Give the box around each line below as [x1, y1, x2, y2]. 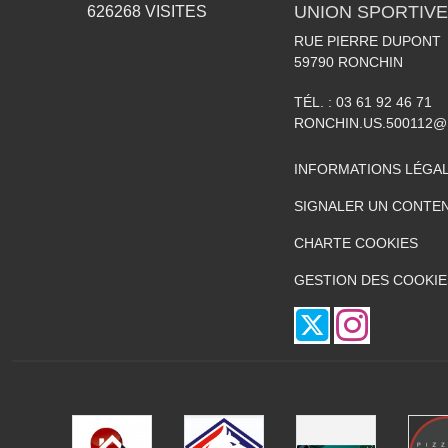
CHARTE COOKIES [294, 234, 418, 251]
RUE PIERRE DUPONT [294, 32, 441, 49]
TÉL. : [294, 93, 336, 110]
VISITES [141, 2, 207, 20]
